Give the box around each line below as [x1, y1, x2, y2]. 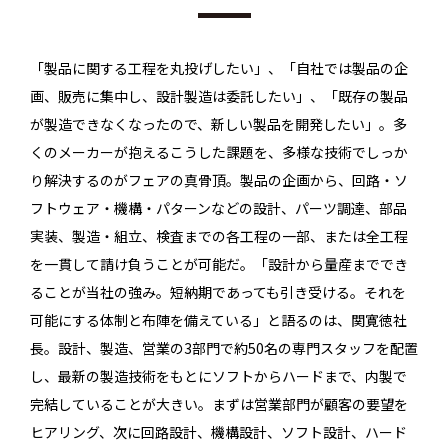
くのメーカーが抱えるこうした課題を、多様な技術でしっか [30, 142, 408, 163]
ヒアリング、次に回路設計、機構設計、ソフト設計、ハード [30, 422, 407, 443]
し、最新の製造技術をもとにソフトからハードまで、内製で [30, 366, 407, 387]
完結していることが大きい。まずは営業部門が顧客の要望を [30, 394, 408, 415]
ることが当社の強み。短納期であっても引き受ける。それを [30, 282, 406, 303]
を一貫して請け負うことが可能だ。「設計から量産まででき [30, 254, 408, 275]
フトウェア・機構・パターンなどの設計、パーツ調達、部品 [30, 198, 407, 219]
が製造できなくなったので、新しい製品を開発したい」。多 [30, 114, 407, 135]
